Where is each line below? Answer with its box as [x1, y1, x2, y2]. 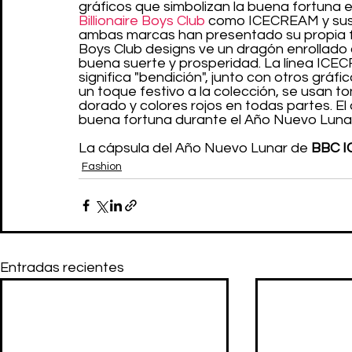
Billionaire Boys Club [79, 13, 205, 28]
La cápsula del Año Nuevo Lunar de [79, 141, 311, 156]
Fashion [82, 161, 122, 172]
